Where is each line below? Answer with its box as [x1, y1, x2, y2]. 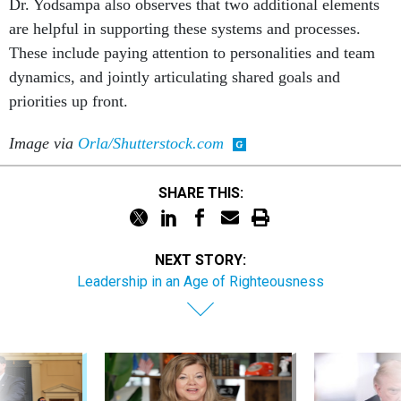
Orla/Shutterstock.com [78, 134, 224, 152]
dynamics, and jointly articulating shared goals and [9, 68, 340, 86]
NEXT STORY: [155, 252, 246, 269]
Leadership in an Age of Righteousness [77, 273, 324, 290]
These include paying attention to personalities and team [9, 44, 375, 62]
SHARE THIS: [166, 183, 243, 201]
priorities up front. [9, 92, 128, 110]
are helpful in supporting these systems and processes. [9, 20, 365, 38]
